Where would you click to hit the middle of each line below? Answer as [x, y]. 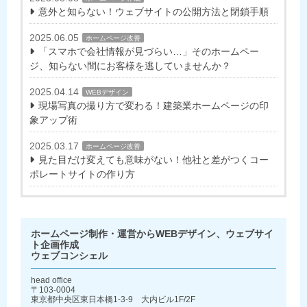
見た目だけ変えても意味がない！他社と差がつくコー [153, 160]
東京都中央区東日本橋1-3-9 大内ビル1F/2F [113, 300]
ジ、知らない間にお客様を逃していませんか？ [130, 66]
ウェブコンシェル [69, 256]
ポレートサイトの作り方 [82, 174]
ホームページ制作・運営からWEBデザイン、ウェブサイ [152, 234]
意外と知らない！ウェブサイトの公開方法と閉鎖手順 [153, 12]
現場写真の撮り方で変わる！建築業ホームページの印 [153, 106]
